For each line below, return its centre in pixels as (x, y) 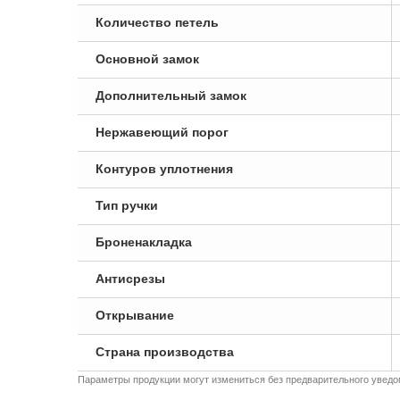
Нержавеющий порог (162, 132)
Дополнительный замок (171, 96)
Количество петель (157, 22)
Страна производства (165, 352)
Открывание (135, 315)
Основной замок (147, 59)
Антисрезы (130, 279)
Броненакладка (144, 242)
